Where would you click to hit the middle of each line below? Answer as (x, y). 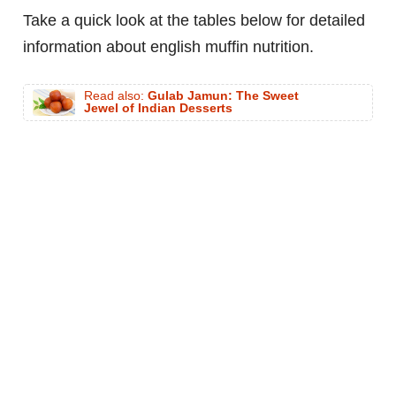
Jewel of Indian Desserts (158, 109)
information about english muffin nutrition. (168, 47)
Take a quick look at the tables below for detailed (194, 21)
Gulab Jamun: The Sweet (223, 96)
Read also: (116, 96)
